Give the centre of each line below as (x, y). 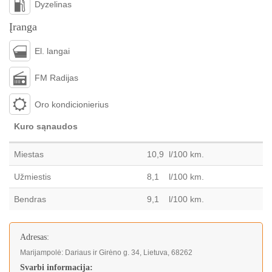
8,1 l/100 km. (174, 177)
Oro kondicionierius (72, 104)
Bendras (30, 199)
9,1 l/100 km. (174, 199)
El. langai (52, 51)
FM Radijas (56, 78)
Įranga (23, 27)
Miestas (29, 154)
